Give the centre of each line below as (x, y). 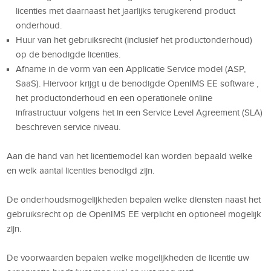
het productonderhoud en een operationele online (114, 98)
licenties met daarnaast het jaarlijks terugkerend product (126, 11)
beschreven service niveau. (68, 127)
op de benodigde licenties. (68, 54)
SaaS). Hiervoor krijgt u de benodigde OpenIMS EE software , (137, 83)
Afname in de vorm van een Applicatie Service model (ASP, (131, 69)
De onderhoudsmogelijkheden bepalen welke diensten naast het (134, 199)
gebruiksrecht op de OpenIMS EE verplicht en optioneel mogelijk (134, 214)
